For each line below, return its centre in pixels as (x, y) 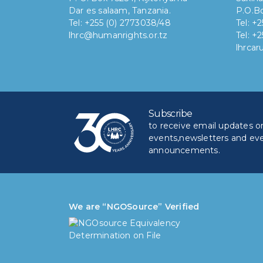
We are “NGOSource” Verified (134, 206)
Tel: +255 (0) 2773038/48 (120, 23)
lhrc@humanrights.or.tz (118, 35)
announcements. (184, 151)
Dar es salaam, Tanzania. (120, 10)
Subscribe (171, 114)
